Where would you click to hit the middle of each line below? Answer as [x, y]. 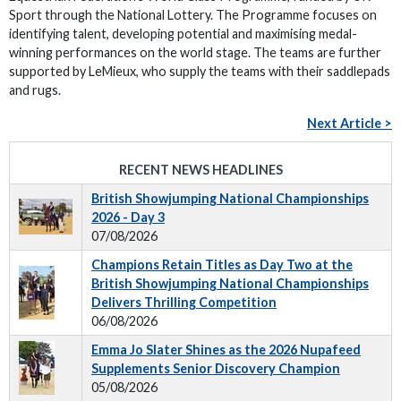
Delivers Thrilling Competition [184, 302]
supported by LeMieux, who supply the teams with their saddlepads [200, 71]
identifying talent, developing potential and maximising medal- [183, 34]
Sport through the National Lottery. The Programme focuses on [193, 15]
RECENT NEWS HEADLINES [200, 170]
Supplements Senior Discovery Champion [216, 368]
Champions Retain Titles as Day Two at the [222, 264]
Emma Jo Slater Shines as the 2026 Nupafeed [226, 350]
